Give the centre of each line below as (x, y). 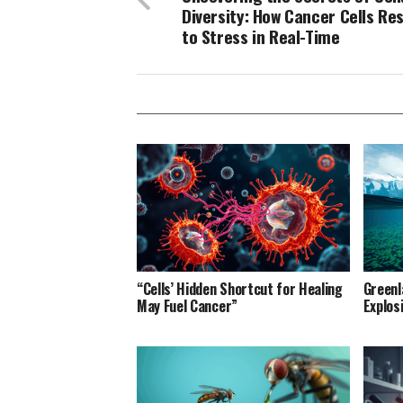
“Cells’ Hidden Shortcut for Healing (240, 289)
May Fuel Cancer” (187, 306)
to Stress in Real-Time (261, 37)
